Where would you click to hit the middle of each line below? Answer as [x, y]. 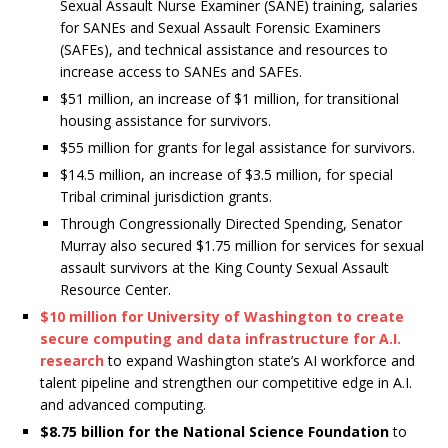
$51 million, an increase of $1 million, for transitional [229, 99]
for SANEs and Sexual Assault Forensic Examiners [220, 28]
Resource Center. [115, 290]
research [74, 361]
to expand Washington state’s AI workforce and [261, 361]
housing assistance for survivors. [165, 121]
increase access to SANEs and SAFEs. [181, 72]
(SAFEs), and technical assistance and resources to [224, 50]
